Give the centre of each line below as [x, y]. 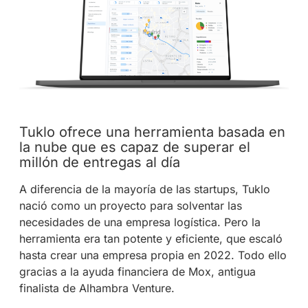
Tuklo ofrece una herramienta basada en [152, 132]
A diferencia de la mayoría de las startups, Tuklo [144, 189]
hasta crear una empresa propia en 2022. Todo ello [153, 255]
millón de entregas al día [99, 162]
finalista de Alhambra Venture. [97, 288]
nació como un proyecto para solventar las [130, 205]
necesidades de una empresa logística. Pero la [140, 222]
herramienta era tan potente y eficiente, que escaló [151, 238]
